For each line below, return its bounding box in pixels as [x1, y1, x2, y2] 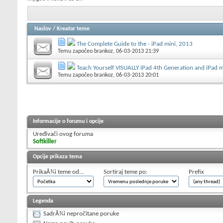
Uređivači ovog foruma [33, 130, 93, 137]
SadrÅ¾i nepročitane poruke [43, 210, 119, 217]
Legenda [33, 198, 53, 204]
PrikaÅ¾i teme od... [33, 168, 84, 175]
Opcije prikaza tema [33, 153, 82, 160]
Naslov [34, 25, 51, 32]
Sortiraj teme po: [104, 168, 147, 175]
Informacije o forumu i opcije [33, 118, 104, 124]
